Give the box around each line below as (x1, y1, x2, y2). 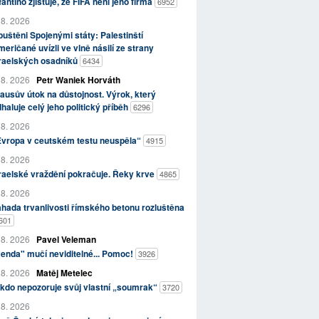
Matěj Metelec (36, 266, 93, 280)
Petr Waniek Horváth (36, 73, 120, 87)
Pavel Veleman (36, 233, 96, 246)
